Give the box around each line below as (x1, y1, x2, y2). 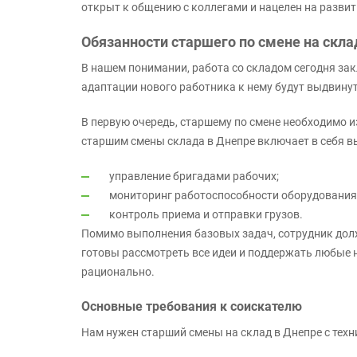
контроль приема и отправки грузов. (109, 208, 303, 221)
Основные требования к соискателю (81, 299, 302, 314)
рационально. (81, 265, 155, 278)
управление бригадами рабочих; (109, 170, 279, 182)
